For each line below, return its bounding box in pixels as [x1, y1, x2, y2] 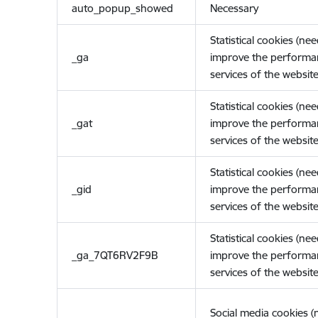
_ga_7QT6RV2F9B [71, 248, 158, 262]
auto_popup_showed [71, 1, 173, 15]
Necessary [209, 1, 258, 15]
